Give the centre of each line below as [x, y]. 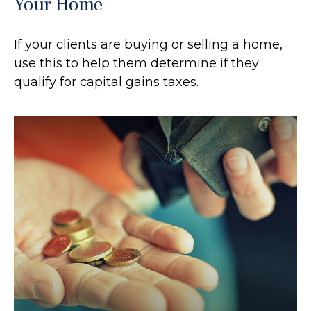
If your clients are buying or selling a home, [148, 44]
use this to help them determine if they [136, 63]
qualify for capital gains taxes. [106, 82]
